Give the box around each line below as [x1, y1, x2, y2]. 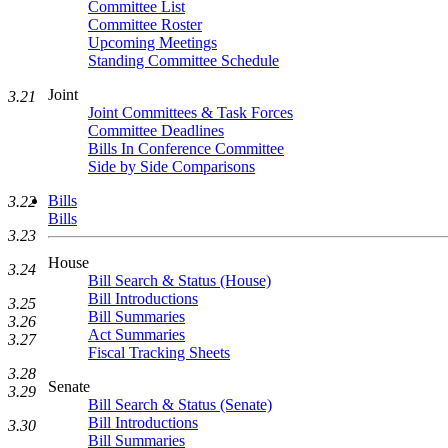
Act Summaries [88, 326, 185, 343]
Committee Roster [88, 16, 202, 33]
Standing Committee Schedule [88, 52, 279, 69]
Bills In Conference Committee [88, 140, 284, 157]
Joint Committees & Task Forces [88, 104, 293, 121]
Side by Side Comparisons [88, 158, 255, 175]
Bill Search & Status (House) [88, 272, 271, 289]
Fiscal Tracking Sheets [88, 344, 230, 361]
